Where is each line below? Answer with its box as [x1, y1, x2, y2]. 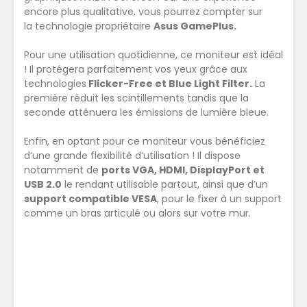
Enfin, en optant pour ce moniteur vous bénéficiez [24, 134, 265, 149]
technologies [24, 77, 86, 91]
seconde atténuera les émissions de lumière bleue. [24, 106, 269, 120]
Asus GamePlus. [153, 19, 236, 34]
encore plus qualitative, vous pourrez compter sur [24, 5, 262, 19]
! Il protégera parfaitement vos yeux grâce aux [24, 62, 247, 77]
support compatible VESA [24, 192, 157, 206]
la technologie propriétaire [24, 19, 153, 34]
